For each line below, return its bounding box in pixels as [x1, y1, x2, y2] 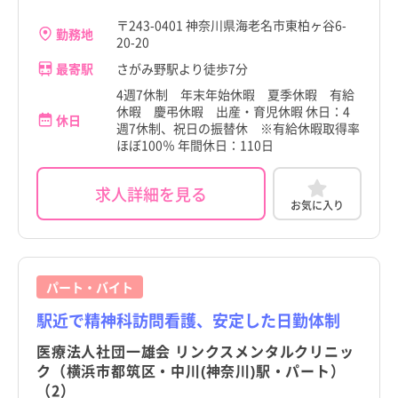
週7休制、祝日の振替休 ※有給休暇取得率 [116, 119, 360, 138]
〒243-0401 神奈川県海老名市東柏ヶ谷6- [116, 16, 346, 35]
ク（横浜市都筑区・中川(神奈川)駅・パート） [36, 360, 346, 382]
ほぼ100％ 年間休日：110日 [116, 136, 274, 155]
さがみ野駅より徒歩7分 [116, 59, 248, 77]
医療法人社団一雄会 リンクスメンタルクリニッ [36, 340, 354, 362]
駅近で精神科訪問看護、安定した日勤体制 [36, 308, 340, 332]
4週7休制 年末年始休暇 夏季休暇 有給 [116, 85, 354, 104]
